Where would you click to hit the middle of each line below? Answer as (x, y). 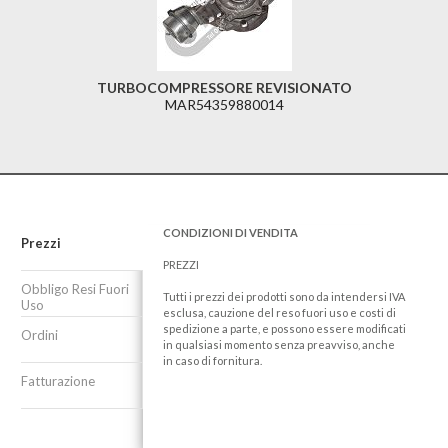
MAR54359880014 (224, 104)
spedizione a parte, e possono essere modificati (284, 328)
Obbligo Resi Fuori (74, 288)
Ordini (39, 334)
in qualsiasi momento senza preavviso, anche (278, 344)
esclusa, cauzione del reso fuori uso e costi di (279, 312)
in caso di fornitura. (212, 360)
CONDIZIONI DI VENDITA (230, 232)
